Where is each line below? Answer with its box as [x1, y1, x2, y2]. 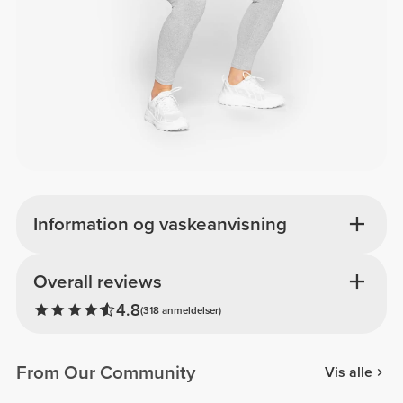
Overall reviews [32, 271, 162, 294]
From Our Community [16, 361, 196, 384]
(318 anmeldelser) [139, 303, 221, 317]
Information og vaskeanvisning [32, 213, 287, 237]
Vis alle [324, 363, 372, 382]
